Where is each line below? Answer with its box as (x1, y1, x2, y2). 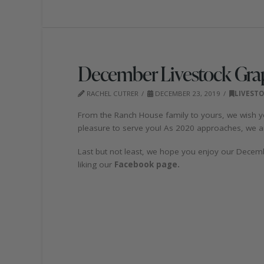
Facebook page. (114, 159, 180, 170)
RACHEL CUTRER (85, 89, 138, 98)
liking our (78, 159, 114, 170)
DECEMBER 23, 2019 (153, 89, 220, 98)
